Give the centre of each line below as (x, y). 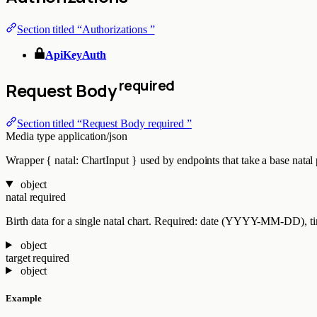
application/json (93, 136)
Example (24, 298)
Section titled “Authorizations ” (86, 29)
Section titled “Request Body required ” (104, 123)
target (19, 258)
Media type (31, 136)
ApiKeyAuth (76, 54)
